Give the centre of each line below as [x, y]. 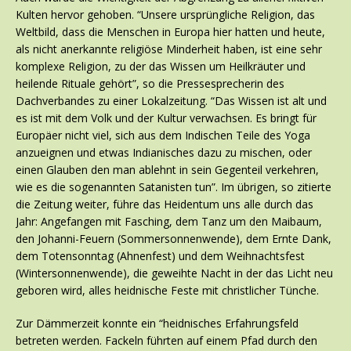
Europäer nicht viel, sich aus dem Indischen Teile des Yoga [163, 136]
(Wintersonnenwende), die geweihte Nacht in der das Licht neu [174, 273]
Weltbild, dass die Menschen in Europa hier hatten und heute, [170, 32]
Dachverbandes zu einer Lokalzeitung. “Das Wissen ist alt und [171, 101]
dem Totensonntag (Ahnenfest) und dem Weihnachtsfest [160, 256]
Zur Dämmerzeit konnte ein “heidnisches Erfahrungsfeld [157, 324]
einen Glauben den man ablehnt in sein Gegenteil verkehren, [167, 170]
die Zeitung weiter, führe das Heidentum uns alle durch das [165, 204]
